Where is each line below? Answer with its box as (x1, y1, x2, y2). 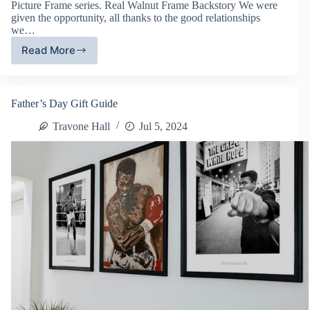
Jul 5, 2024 (139, 120, 188, 132)
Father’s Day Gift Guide (11, 97, 118, 109)
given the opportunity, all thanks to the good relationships (11, 11, 260, 24)
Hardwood (53, 75, 104, 89)
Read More (21, 44, 75, 57)
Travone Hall (53, 120, 110, 132)
